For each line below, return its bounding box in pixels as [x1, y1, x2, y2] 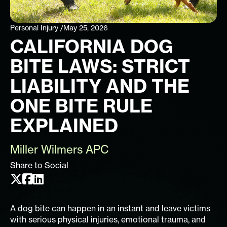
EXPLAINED [10, 113, 118, 137]
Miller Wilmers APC [10, 142, 109, 156]
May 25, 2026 [63, 23, 108, 32]
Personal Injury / [10, 23, 63, 32]
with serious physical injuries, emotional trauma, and [10, 214, 206, 224]
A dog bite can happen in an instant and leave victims [10, 203, 210, 213]
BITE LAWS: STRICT [10, 54, 190, 78]
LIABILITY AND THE [10, 74, 190, 97]
